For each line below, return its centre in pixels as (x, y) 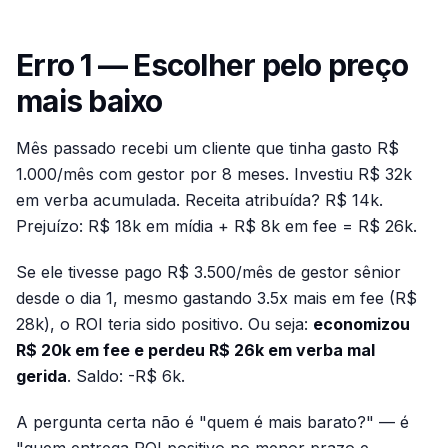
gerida (41, 376)
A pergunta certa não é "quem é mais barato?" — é (212, 422)
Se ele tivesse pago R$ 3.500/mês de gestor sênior (208, 272)
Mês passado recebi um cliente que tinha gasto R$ (207, 148)
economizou (361, 324)
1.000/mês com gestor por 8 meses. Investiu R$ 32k (214, 174)
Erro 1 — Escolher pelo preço (212, 65)
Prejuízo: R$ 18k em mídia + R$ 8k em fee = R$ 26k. (216, 226)
